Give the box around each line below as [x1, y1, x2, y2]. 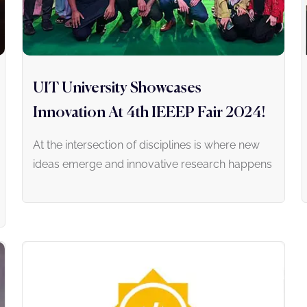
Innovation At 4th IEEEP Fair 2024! [33, 106, 265, 121]
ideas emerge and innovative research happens [33, 158, 272, 171]
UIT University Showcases [33, 81, 201, 97]
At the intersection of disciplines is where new [33, 138, 260, 152]
